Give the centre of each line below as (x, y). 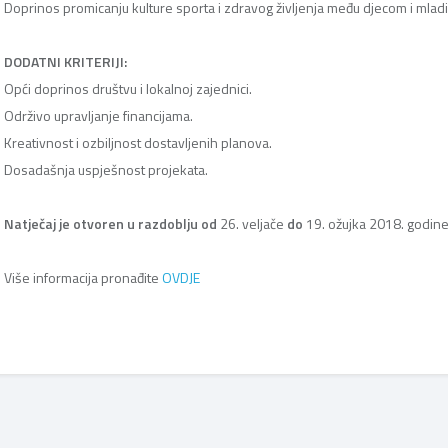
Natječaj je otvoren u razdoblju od (110, 223)
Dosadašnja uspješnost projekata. (106, 169)
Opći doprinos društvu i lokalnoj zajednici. (128, 88)
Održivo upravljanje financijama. (98, 115)
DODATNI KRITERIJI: (65, 61)
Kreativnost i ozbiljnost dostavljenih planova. (138, 142)
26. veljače (252, 223)
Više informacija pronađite (83, 277)
